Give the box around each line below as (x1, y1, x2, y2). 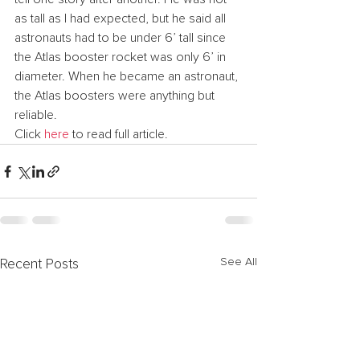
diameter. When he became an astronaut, (14, 70, 241, 83)
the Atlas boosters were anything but (14, 89, 218, 102)
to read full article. (69, 128, 168, 141)
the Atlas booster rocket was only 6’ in (14, 51, 229, 63)
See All (220, 256, 257, 268)
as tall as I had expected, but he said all (14, 12, 229, 25)
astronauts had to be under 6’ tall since (14, 31, 229, 44)
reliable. (14, 108, 57, 121)
